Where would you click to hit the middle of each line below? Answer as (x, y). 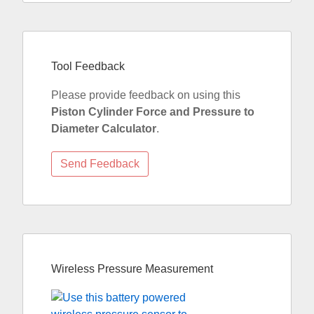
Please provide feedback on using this (146, 95)
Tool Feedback (88, 66)
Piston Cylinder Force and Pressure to (153, 112)
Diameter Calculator (104, 129)
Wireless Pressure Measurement (132, 269)
